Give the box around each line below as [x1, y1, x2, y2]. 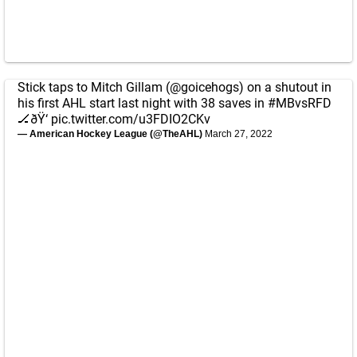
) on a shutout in [239, 80, 331, 95]
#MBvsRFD [268, 96, 331, 111]
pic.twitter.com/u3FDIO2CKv [51, 112, 210, 127]
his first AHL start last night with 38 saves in [18, 96, 268, 111]
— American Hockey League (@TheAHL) [18, 128, 205, 139]
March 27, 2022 [205, 128, 273, 139]
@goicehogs [170, 80, 239, 95]
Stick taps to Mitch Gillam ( [18, 80, 170, 95]
